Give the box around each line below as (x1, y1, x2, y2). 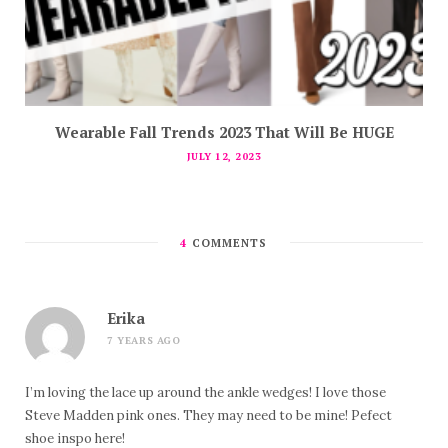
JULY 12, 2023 (186, 150, 262, 164)
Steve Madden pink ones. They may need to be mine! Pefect (25, 407, 392, 425)
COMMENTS (187, 236, 268, 251)
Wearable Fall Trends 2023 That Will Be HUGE (54, 122, 394, 143)
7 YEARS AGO (107, 334, 181, 348)
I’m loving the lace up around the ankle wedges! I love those (25, 384, 386, 402)
